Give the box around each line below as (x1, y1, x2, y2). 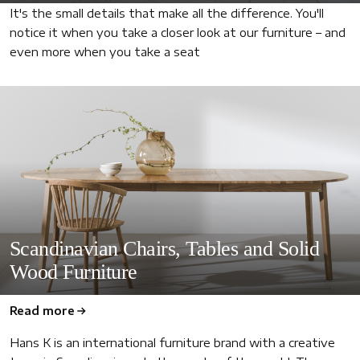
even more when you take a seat (10, 44, 200, 59)
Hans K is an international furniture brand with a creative (10, 334, 335, 350)
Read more (10, 303, 75, 317)
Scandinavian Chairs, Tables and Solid (10, 236, 320, 260)
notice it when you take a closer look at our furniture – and (10, 25, 346, 39)
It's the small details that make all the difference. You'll (10, 6, 324, 20)
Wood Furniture (10, 260, 137, 284)
